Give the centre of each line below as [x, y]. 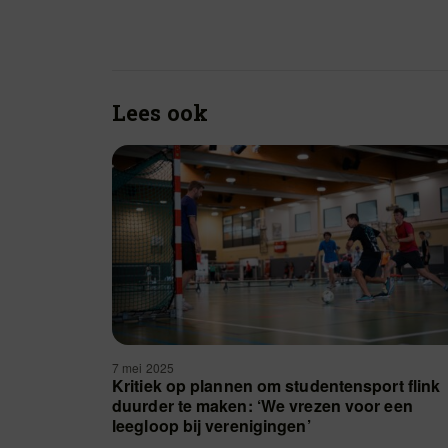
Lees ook [160, 112]
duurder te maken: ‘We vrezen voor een [262, 405]
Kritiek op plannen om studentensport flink [276, 385]
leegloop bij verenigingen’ [211, 425]
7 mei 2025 [145, 367]
